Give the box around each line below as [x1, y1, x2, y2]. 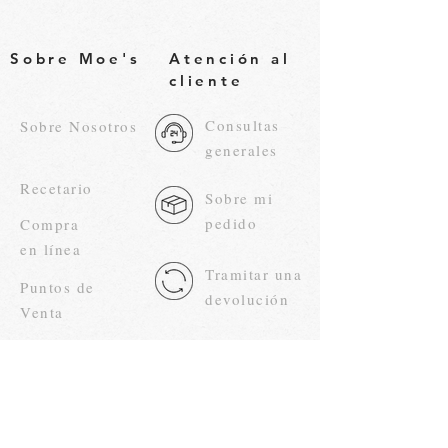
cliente [169, 71, 244, 90]
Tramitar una [205, 264, 302, 284]
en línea [20, 239, 81, 259]
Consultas [205, 115, 280, 135]
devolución [205, 289, 289, 309]
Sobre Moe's [10, 49, 141, 68]
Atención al [169, 49, 291, 68]
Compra [20, 214, 79, 234]
